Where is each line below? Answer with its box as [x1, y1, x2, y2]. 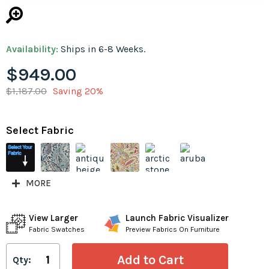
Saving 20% [53, 85, 103, 97]
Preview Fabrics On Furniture [125, 225, 220, 234]
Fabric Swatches [29, 225, 85, 234]
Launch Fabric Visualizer [125, 213, 229, 224]
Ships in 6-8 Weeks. [61, 43, 145, 55]
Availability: [6, 43, 61, 55]
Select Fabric [6, 124, 74, 138]
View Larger [29, 213, 78, 224]
